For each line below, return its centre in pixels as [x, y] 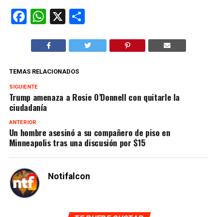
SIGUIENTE [23, 87]
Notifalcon [69, 177]
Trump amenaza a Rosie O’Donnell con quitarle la [94, 97]
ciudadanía [28, 107]
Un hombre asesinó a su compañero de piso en [90, 132]
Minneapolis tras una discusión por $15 [77, 143]
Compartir [119, 17]
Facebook [59, 17]
